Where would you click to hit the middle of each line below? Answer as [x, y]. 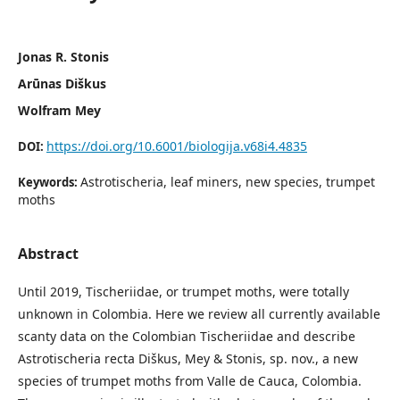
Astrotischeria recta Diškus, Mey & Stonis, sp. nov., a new [188, 358]
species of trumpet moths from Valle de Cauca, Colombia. [190, 381]
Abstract [48, 254]
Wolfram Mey [59, 110]
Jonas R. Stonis [63, 57]
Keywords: [49, 182]
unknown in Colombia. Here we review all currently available [199, 314]
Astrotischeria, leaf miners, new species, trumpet [228, 182]
